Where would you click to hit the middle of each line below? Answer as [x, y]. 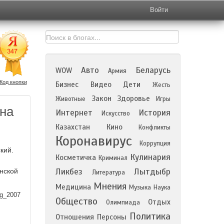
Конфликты [154, 127]
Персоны [112, 217]
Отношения [75, 217]
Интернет [74, 113]
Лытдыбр [152, 172]
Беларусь [153, 70]
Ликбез [69, 172]
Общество [76, 201]
